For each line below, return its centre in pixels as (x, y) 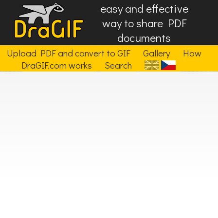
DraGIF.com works (57, 65)
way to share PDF (144, 23)
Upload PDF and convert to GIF (68, 53)
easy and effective (144, 8)
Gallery (156, 53)
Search (118, 65)
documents (144, 37)
